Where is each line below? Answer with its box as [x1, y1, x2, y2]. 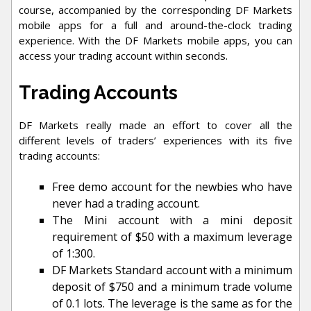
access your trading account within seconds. [18, 49, 228, 63]
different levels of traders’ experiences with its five [18, 133, 293, 147]
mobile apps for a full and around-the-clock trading [18, 18, 293, 33]
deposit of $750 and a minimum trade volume [51, 279, 293, 295]
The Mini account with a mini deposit [51, 212, 293, 228]
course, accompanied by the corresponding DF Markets [18, 3, 293, 17]
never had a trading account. [51, 196, 200, 212]
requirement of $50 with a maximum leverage [51, 229, 293, 245]
